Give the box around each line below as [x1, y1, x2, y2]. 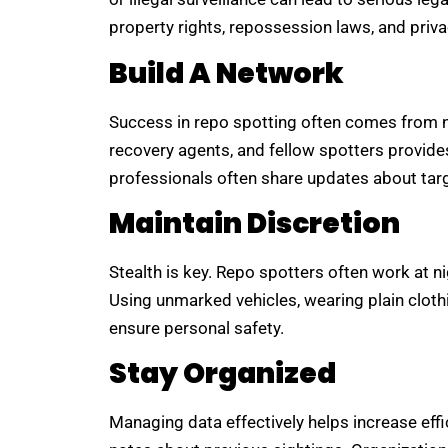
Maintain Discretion [108, 204, 400, 244]
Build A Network [108, 53, 344, 93]
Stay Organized [108, 354, 336, 394]
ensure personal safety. [108, 318, 284, 339]
